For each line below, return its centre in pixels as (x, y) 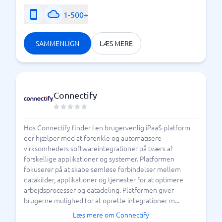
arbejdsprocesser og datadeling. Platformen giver (99, 190)
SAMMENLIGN (57, 43)
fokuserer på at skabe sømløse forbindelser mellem (102, 169)
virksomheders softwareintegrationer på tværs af (98, 148)
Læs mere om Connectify (111, 215)
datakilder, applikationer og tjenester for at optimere (104, 179)
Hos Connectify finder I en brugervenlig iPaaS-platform (107, 127)
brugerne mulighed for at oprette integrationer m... (102, 200)
